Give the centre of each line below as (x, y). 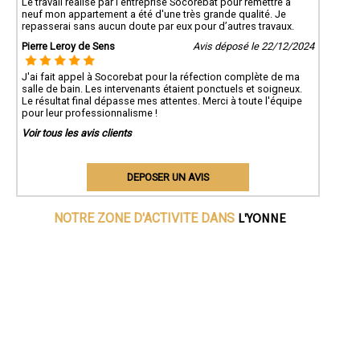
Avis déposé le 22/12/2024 (253, 46)
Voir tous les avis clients (77, 133)
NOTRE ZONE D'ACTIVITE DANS (146, 218)
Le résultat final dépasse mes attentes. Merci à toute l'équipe (162, 100)
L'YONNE (262, 217)
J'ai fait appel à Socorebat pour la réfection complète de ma (161, 76)
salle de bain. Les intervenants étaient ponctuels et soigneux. (162, 88)
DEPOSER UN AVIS (168, 177)
